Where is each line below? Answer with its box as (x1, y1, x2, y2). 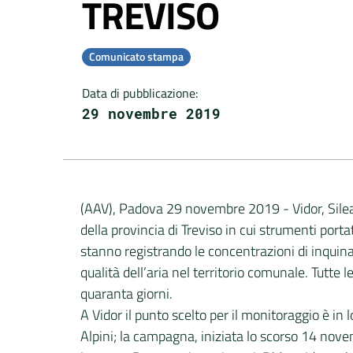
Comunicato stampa (89, 48, 184, 65)
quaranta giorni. (80, 283, 173, 304)
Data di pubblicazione (82, 84, 195, 102)
